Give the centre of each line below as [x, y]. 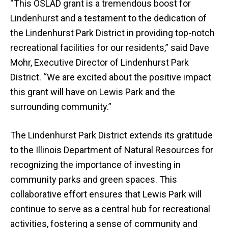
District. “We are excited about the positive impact [111, 77]
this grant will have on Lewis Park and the [93, 92]
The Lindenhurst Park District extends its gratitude [111, 135]
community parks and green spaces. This [94, 179]
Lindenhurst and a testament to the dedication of [108, 18]
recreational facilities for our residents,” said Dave [110, 48]
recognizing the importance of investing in [95, 165]
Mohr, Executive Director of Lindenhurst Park [99, 62]
